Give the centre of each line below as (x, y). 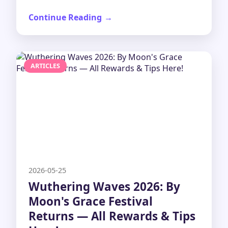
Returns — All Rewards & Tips (112, 216)
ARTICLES (45, 66)
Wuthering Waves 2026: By (104, 186)
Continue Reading (65, 17)
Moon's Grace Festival (91, 201)
